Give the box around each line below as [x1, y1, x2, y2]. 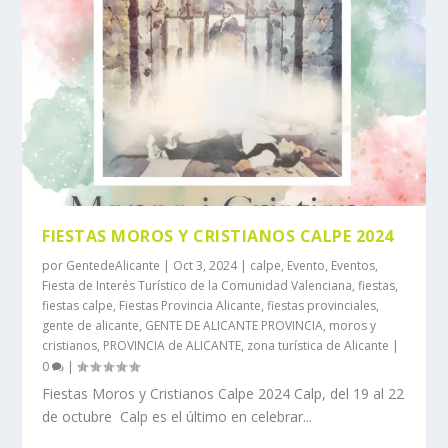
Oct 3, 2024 [173, 256, 238, 274]
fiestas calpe [42, 296, 114, 314]
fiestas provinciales [267, 296, 377, 314]
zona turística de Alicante [247, 336, 390, 354]
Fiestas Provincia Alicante [119, 296, 262, 314]
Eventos [331, 256, 376, 274]
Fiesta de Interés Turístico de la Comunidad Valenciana [42, 276, 353, 294]
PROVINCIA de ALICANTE [103, 336, 242, 354]
